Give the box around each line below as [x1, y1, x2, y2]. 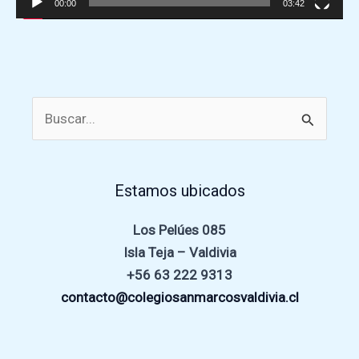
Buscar [31, 99, 73, 116]
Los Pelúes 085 [133, 221, 226, 238]
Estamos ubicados [114, 180, 245, 200]
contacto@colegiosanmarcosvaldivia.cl [60, 288, 299, 305]
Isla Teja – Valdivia [123, 244, 236, 260]
